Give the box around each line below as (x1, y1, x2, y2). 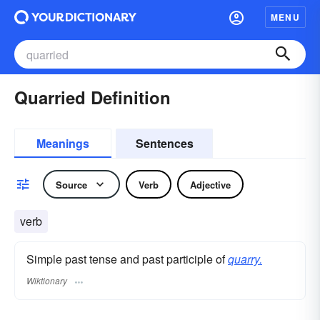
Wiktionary (26, 274, 67, 287)
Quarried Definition (14, 85, 171, 109)
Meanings (36, 135, 89, 151)
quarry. (228, 251, 262, 267)
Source (56, 177, 87, 191)
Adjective (190, 177, 231, 191)
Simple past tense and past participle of (26, 251, 228, 267)
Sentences (135, 135, 194, 151)
